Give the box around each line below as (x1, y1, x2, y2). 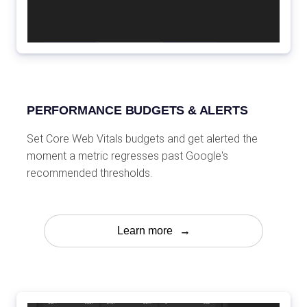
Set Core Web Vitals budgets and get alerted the (27, 132, 258, 146)
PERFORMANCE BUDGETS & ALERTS (27, 103, 248, 118)
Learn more (116, 225, 173, 237)
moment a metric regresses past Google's (27, 149, 228, 163)
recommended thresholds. (27, 167, 152, 180)
